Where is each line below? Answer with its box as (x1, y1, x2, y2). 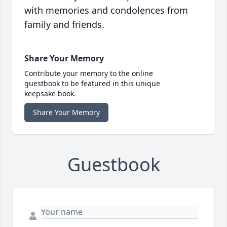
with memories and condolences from (24, 4, 188, 17)
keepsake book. (24, 89, 76, 99)
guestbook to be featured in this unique (24, 79, 160, 89)
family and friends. (24, 18, 104, 31)
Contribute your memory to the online (24, 68, 153, 79)
